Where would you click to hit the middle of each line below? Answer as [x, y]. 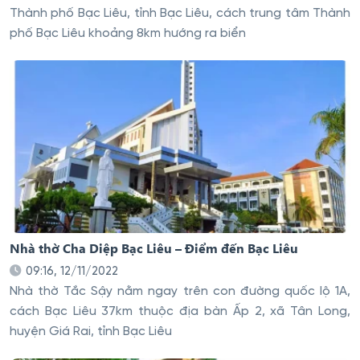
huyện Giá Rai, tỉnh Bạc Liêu [91, 331]
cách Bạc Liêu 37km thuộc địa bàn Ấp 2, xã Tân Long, [180, 311]
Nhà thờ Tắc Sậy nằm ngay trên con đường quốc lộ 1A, [180, 291]
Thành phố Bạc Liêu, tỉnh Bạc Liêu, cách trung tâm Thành [180, 14]
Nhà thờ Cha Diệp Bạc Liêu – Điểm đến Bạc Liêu [154, 248]
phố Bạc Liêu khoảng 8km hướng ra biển [128, 34]
